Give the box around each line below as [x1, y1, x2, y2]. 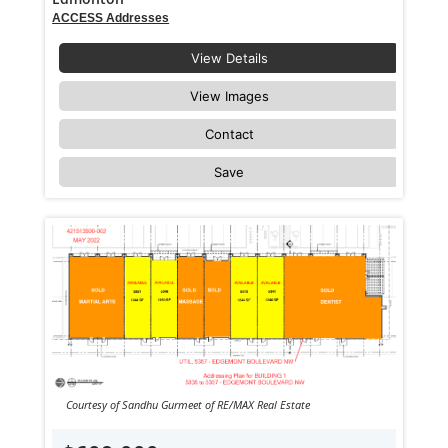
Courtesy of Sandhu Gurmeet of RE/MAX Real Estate [65, 397, 310, 413]
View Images [189, 87, 269, 104]
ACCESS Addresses [52, 10, 170, 25]
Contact [204, 125, 254, 142]
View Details [190, 49, 268, 66]
